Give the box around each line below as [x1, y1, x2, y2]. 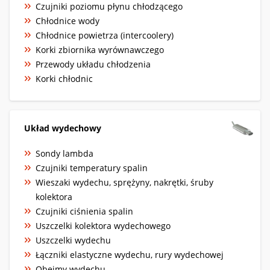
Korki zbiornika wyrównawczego [36, 43, 164, 55]
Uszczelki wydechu [36, 234, 111, 246]
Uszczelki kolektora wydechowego [36, 219, 171, 231]
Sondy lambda [36, 147, 93, 159]
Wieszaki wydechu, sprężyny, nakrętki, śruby [36, 176, 213, 188]
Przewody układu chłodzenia [36, 58, 151, 70]
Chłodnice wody [36, 14, 99, 27]
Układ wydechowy [24, 122, 101, 134]
